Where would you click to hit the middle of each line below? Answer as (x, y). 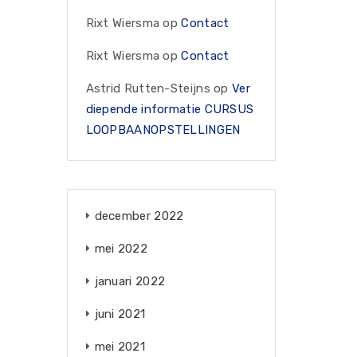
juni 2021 (120, 314)
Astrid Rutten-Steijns (148, 88)
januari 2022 (130, 281)
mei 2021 (120, 347)
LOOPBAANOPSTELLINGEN (163, 130)
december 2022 (139, 216)
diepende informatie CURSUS (170, 109)
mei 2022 (121, 249)
